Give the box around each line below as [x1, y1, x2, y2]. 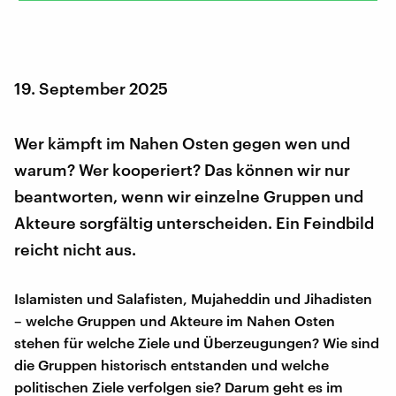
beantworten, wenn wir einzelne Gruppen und [14, 186, 363, 206]
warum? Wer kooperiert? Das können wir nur [14, 159, 350, 179]
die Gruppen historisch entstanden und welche [14, 355, 329, 373]
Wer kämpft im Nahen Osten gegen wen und [14, 133, 350, 153]
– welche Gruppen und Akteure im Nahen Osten [14, 311, 335, 329]
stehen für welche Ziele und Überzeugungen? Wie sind [14, 333, 379, 351]
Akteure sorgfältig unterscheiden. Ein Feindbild [14, 212, 374, 232]
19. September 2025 [14, 78, 168, 98]
